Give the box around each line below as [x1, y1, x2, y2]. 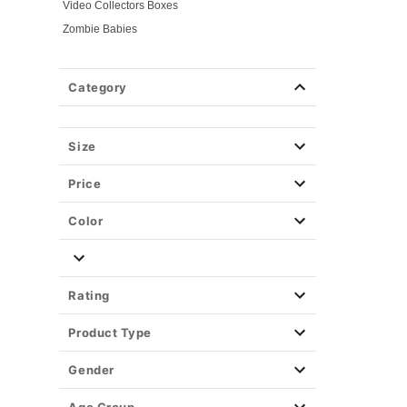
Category [68, 80, 127, 94]
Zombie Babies [63, 23, 138, 35]
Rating [68, 288, 110, 303]
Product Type [68, 325, 152, 340]
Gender [68, 362, 114, 377]
